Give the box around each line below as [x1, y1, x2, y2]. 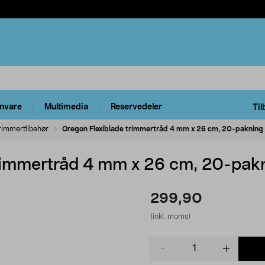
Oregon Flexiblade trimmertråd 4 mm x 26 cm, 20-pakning [62, 125, 263, 132]
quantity [150, 249, 182, 258]
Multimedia [44, 103, 88, 112]
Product [150, 237, 181, 246]
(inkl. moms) [150, 212, 190, 220]
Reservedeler [111, 103, 162, 112]
